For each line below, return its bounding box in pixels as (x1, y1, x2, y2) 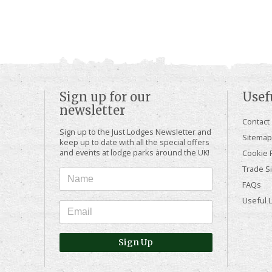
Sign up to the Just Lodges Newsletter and (59, 126, 211, 138)
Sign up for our (59, 89, 151, 105)
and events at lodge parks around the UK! (59, 147, 209, 158)
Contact (242, 116, 270, 127)
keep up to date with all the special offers (59, 137, 209, 148)
